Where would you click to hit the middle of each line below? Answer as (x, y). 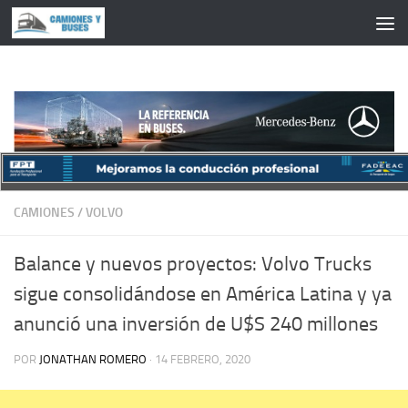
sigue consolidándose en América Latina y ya (203, 294)
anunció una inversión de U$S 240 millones (196, 324)
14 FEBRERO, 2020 (203, 359)
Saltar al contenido (83, 26)
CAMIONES (44, 212)
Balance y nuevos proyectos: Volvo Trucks (193, 264)
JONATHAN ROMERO (93, 359)
